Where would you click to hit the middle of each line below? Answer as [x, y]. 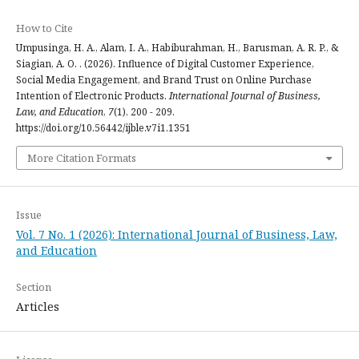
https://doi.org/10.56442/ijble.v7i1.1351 [103, 127]
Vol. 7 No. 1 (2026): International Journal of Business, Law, [177, 234]
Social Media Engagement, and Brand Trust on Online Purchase [164, 79]
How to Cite [44, 28]
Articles [38, 306]
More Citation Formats [82, 157]
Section [34, 286]
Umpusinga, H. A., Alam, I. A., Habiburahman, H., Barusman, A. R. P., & [177, 47]
